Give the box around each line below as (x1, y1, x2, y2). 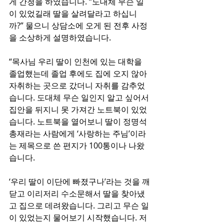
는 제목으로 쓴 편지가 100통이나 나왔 (9, 140, 144, 151)
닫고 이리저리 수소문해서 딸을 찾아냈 (9, 188, 145, 199)
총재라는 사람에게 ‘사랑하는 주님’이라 (9, 128, 146, 139)
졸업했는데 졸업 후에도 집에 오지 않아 (9, 68, 149, 79)
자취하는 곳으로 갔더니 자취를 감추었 (9, 80, 145, 91)
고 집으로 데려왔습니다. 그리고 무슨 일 (9, 200, 149, 211)
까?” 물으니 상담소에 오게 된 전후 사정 (9, 20, 147, 31)
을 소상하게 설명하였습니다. (9, 32, 111, 43)
